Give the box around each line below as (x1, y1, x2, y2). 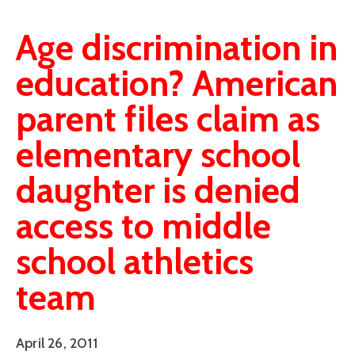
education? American (16, 62, 338, 105)
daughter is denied (16, 169, 300, 212)
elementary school (16, 133, 300, 177)
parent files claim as (16, 97, 320, 141)
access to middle (16, 204, 271, 248)
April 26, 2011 (16, 334, 97, 352)
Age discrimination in (16, 26, 338, 70)
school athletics (16, 240, 254, 284)
